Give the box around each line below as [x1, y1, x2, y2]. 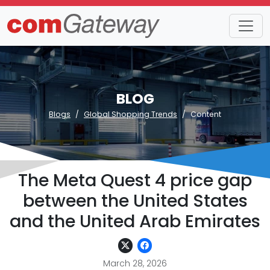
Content [190, 109, 221, 119]
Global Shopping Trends [84, 109, 177, 119]
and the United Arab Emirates [10, 209, 260, 233]
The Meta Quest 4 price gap [18, 168, 252, 192]
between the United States [22, 189, 248, 213]
